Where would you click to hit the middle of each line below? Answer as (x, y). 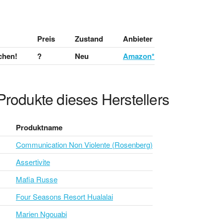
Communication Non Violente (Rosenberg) (84, 144)
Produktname (39, 127)
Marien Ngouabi (41, 214)
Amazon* (139, 56)
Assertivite (33, 162)
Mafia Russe (37, 179)
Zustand (89, 38)
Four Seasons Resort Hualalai (64, 196)
